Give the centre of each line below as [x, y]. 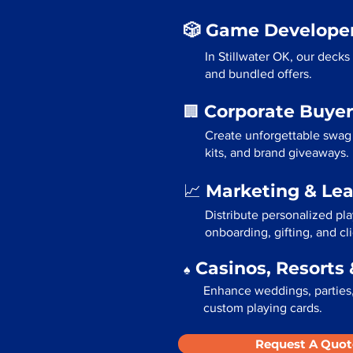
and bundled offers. [258, 74]
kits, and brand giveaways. [277, 152]
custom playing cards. [263, 308]
